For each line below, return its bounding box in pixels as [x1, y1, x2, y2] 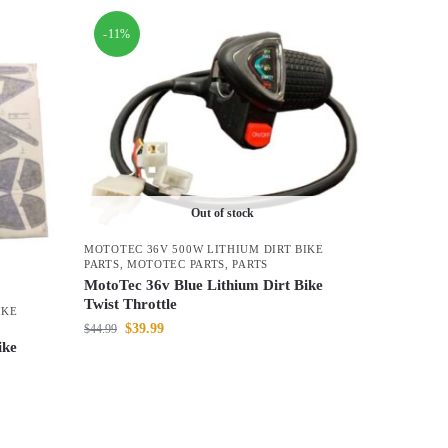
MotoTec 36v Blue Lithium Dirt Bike [84, 277, 324, 294]
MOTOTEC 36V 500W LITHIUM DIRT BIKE [84, 243, 324, 256]
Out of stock [190, 206, 254, 221]
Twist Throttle [84, 296, 178, 313]
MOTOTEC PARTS [126, 258, 226, 271]
